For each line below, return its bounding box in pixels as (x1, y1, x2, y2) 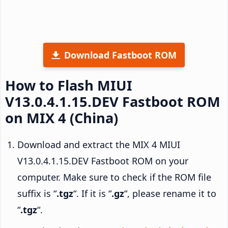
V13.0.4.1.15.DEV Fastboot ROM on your (17, 154, 188, 167)
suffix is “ (17, 187, 56, 199)
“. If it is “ (73, 187, 111, 199)
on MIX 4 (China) (5, 108, 118, 127)
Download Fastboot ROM (64, 48, 177, 61)
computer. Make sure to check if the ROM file (17, 170, 211, 183)
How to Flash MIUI (5, 75, 132, 95)
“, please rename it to (124, 187, 216, 199)
